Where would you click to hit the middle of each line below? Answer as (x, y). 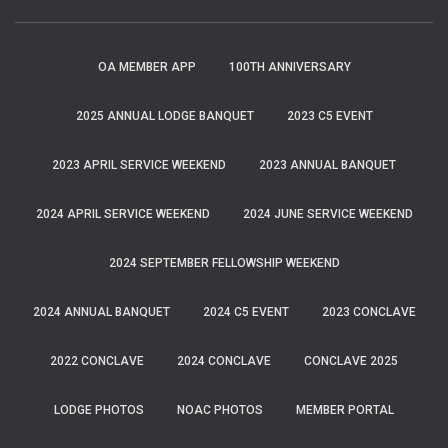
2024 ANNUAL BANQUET (101, 312)
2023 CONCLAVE (368, 312)
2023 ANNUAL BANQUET (327, 165)
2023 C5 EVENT (329, 116)
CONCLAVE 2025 (351, 361)
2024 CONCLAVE (224, 361)
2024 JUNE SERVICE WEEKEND (327, 214)
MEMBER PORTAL (345, 410)
